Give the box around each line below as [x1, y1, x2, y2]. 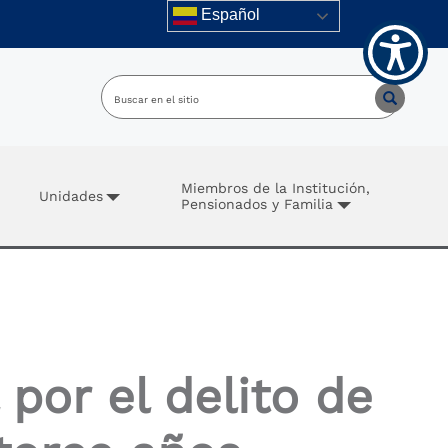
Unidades [38, 188, 103, 204]
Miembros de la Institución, [181, 180, 371, 196]
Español [197, 6, 261, 24]
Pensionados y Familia [181, 196, 334, 212]
